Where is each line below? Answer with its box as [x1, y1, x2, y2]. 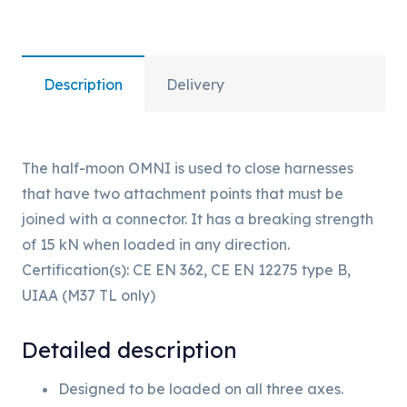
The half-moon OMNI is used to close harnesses [22, 159, 353, 178]
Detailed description [22, 336, 237, 364]
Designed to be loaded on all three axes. [58, 379, 343, 398]
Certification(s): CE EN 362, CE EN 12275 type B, [22, 261, 351, 280]
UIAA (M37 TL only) [22, 286, 155, 305]
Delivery [166, 75, 224, 94]
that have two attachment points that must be [22, 184, 343, 203]
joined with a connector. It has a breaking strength [22, 210, 373, 229]
